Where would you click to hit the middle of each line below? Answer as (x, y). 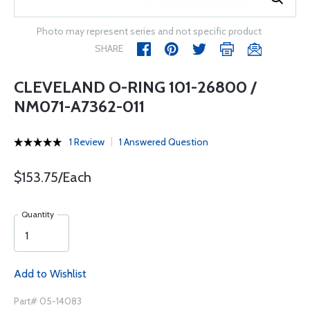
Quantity (38, 214)
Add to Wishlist (50, 274)
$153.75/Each (53, 177)
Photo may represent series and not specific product (149, 31)
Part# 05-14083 (48, 301)
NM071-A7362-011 (79, 106)
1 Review (87, 142)
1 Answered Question (164, 142)
